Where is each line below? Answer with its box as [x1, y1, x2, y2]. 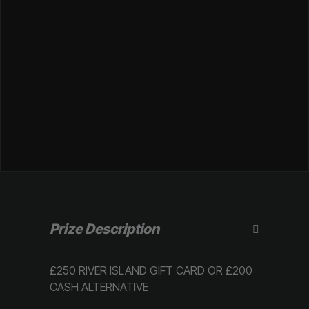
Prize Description [50, 220, 160, 237]
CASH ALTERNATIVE [50, 279, 149, 294]
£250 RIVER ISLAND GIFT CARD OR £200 [50, 263, 253, 277]
